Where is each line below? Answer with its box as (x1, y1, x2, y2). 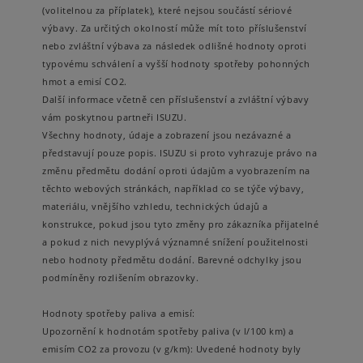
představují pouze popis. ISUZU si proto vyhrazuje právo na (42, 147, 318, 159)
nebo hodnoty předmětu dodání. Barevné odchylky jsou (42, 254, 302, 266)
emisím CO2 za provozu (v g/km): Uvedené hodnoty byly (42, 343, 301, 355)
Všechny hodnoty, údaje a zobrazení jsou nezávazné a (42, 129, 292, 141)
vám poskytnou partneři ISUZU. (42, 111, 187, 123)
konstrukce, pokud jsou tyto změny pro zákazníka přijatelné (42, 218, 319, 230)
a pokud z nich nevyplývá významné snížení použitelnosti (42, 236, 309, 248)
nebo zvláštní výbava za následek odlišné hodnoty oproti (42, 40, 307, 52)
